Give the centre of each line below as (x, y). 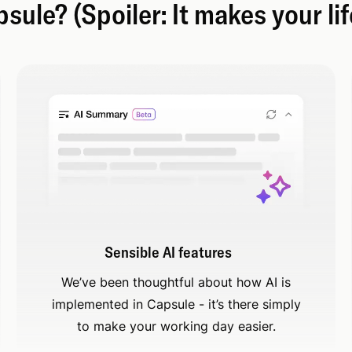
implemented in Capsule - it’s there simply (176, 304)
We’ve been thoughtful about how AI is (176, 282)
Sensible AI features (168, 252)
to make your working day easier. (176, 326)
